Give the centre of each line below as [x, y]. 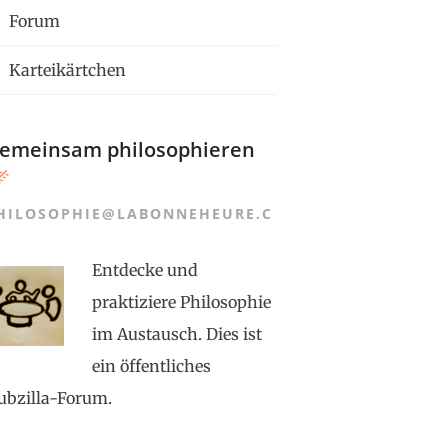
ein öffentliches [151, 366]
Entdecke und [144, 270]
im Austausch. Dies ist [176, 334]
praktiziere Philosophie [181, 302]
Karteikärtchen [65, 70]
